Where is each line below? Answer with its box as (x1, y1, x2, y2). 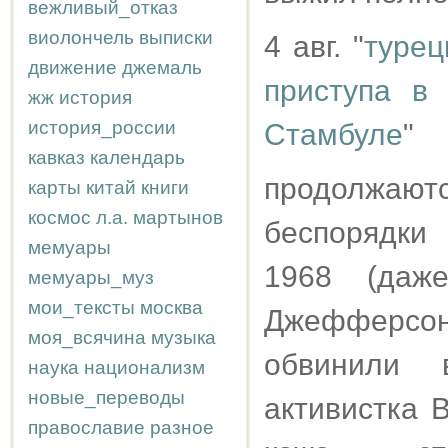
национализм (84, 357, 205, 378)
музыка (151, 327, 216, 348)
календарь (90, 147, 185, 168)
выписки (139, 27, 213, 48)
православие (28, 417, 145, 438)
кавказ (28, 147, 85, 168)
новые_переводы (28, 387, 185, 408)
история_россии (28, 117, 176, 138)
